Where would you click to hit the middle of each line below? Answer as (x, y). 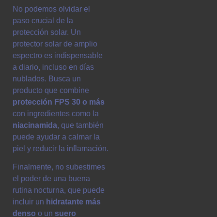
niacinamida (35, 125)
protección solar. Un (47, 32)
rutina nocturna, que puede (59, 190)
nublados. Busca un (47, 78)
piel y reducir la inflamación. (61, 148)
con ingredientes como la (56, 113)
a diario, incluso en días (53, 67)
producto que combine (51, 90)
